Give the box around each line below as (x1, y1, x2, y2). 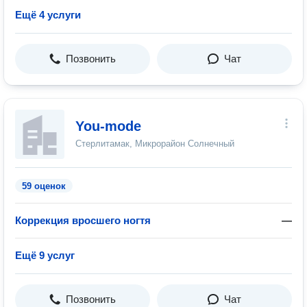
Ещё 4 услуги (15, 9, 81, 21)
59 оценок (22, 181, 66, 191)
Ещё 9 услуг (15, 249, 75, 261)
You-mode (75, 119, 141, 134)
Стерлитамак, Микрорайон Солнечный (75, 138, 234, 149)
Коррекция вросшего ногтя (15, 214, 151, 226)
